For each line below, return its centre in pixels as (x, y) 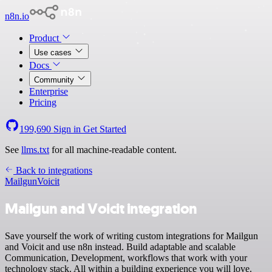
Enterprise (49, 91)
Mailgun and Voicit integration (101, 209)
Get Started (105, 129)
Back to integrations (53, 170)
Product (45, 38)
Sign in (67, 129)
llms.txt (35, 150)
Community (55, 80)
